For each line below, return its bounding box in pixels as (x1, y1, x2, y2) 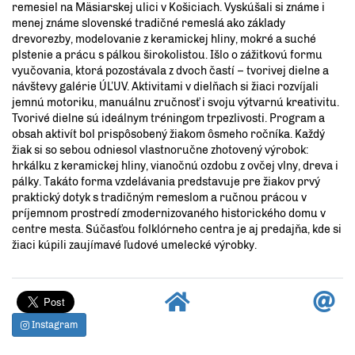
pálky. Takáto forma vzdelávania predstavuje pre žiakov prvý (12, 175, 320, 189)
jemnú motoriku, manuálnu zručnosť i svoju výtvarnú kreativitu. (12, 96, 339, 110)
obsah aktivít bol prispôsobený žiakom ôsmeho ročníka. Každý (12, 128, 325, 142)
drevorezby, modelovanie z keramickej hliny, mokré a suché (12, 32, 316, 47)
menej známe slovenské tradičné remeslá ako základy (12, 17, 285, 31)
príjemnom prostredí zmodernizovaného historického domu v (12, 207, 326, 221)
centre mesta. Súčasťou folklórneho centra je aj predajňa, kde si (12, 223, 342, 237)
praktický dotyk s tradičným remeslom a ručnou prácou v (12, 191, 307, 205)
